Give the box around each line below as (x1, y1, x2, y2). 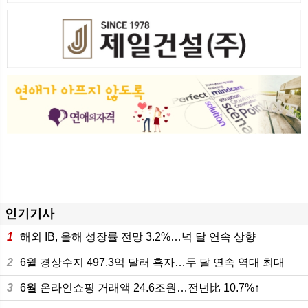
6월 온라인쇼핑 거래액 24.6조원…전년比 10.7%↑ (20, 282, 260, 294)
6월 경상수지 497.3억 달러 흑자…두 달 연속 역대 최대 (20, 256, 285, 268)
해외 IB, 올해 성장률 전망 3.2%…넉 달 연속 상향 (20, 231, 256, 243)
